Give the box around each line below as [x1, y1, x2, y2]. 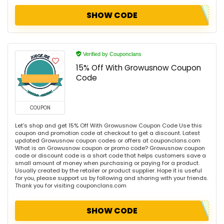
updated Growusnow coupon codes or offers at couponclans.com [15, 136, 200, 144]
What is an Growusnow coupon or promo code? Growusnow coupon [15, 144, 205, 152]
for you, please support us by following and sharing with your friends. [15, 174, 208, 182]
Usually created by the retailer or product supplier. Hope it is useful [15, 166, 202, 174]
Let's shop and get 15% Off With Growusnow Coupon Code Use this [15, 121, 202, 129]
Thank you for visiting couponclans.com [15, 181, 126, 189]
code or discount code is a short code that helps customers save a [15, 151, 206, 159]
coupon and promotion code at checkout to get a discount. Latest [15, 129, 200, 137]
